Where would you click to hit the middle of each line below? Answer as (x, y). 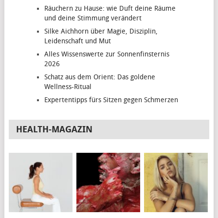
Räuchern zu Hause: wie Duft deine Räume (110, 9)
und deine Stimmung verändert (93, 18)
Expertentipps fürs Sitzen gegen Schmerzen (111, 100)
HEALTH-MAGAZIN (54, 130)
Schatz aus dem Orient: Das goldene (100, 77)
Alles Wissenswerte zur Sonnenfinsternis (107, 54)
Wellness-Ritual (68, 87)
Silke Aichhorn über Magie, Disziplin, (101, 32)
